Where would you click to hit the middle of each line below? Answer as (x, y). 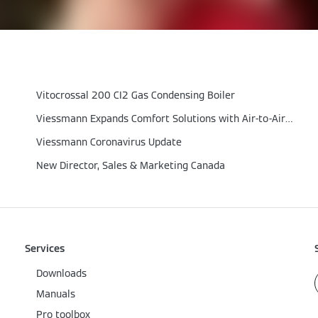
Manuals (56, 294)
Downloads (61, 273)
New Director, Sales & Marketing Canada (131, 165)
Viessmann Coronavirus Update (109, 142)
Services (45, 248)
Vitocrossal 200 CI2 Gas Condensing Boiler (136, 95)
